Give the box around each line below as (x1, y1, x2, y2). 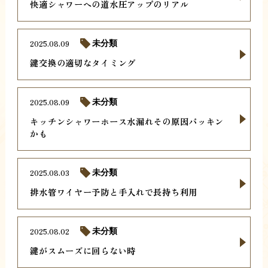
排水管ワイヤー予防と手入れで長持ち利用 (30, 185, 197, 199)
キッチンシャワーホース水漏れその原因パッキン (30, 115, 224, 128)
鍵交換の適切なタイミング (30, 56, 136, 69)
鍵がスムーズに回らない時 (30, 244, 136, 257)
